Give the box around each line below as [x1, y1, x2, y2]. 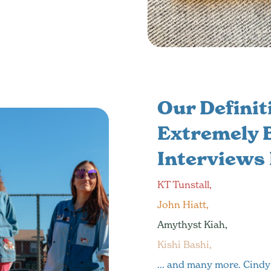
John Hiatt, [157, 198, 209, 211]
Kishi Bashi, [157, 238, 212, 250]
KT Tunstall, [157, 178, 212, 191]
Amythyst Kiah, [157, 218, 227, 230]
